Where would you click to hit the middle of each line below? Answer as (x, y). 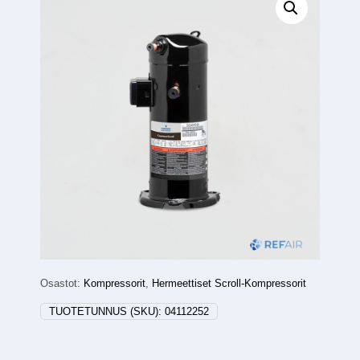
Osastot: (62, 284)
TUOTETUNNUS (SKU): (107, 312)
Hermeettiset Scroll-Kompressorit (229, 284)
